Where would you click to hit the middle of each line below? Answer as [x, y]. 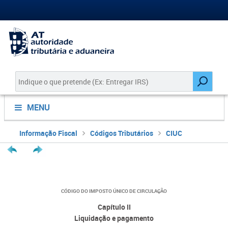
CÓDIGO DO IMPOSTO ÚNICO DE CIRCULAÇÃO [114, 191]
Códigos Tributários [121, 133]
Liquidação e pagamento [114, 218]
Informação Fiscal [48, 133]
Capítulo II [114, 207]
